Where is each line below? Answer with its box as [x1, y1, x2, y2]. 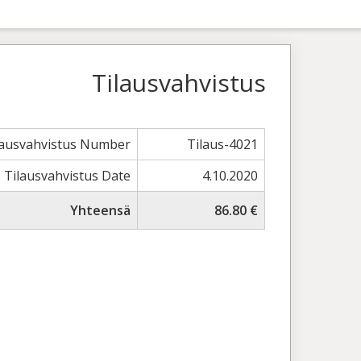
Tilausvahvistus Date [4, 167, 131, 185]
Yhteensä [70, 201, 131, 219]
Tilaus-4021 [187, 135, 259, 153]
